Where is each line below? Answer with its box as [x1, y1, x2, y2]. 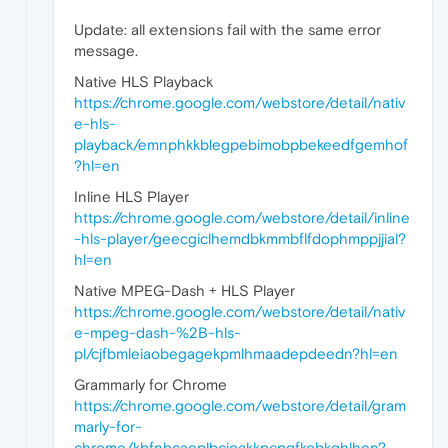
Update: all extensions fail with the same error [74, 20, 381, 38]
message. [74, 41, 138, 59]
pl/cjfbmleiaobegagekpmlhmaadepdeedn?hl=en [74, 344, 398, 362]
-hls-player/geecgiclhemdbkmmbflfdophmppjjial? [74, 229, 406, 247]
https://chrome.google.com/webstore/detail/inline [74, 208, 410, 226]
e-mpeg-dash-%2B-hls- [74, 323, 241, 341]
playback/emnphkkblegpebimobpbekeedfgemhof [74, 135, 408, 153]
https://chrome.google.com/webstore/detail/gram [74, 396, 406, 414]
